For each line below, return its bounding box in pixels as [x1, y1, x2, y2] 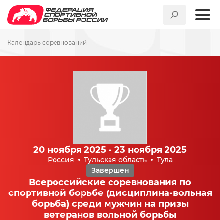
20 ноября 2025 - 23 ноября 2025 [33, 144, 187, 155]
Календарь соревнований [7, 39, 87, 46]
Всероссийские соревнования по [29, 177, 191, 188]
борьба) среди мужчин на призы [31, 198, 189, 209]
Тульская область [83, 155, 147, 164]
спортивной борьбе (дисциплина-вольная [8, 188, 212, 198]
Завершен [91, 166, 129, 175]
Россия [47, 155, 74, 164]
